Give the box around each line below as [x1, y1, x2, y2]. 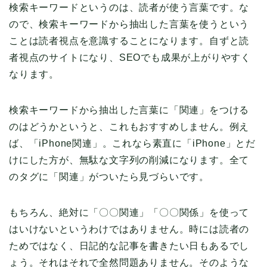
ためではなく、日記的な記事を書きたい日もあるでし [9, 241, 250, 252]
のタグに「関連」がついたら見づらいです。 [9, 172, 209, 182]
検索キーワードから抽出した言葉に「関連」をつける [9, 105, 250, 116]
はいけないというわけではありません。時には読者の [9, 224, 250, 235]
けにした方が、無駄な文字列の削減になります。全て [9, 155, 250, 166]
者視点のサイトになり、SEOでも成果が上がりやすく [9, 52, 251, 63]
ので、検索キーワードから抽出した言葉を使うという [9, 19, 250, 30]
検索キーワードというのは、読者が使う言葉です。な [9, 2, 250, 13]
